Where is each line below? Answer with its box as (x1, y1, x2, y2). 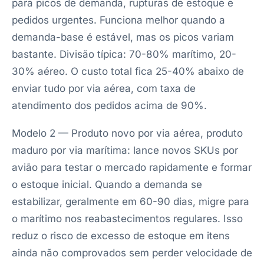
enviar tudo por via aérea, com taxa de (12, 82, 196, 94)
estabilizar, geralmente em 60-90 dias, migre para (12, 196, 249, 207)
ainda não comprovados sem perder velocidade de (12, 247, 252, 259)
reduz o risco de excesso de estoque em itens (12, 230, 230, 242)
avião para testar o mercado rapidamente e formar (12, 161, 252, 173)
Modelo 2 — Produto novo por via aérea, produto (12, 127, 243, 139)
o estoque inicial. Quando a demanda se (12, 179, 202, 190)
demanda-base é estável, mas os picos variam (12, 31, 234, 43)
